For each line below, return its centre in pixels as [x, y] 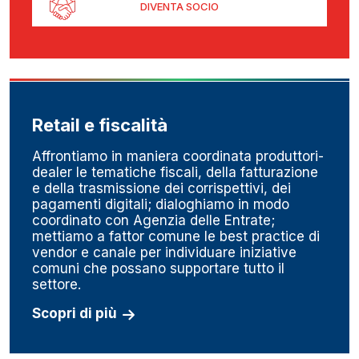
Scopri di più [75, 314]
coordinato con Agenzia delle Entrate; [153, 221]
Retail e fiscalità [100, 125]
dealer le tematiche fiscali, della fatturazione [175, 173]
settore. [56, 285]
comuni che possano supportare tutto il [158, 269]
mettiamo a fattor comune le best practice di [176, 237]
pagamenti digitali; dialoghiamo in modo [161, 205]
